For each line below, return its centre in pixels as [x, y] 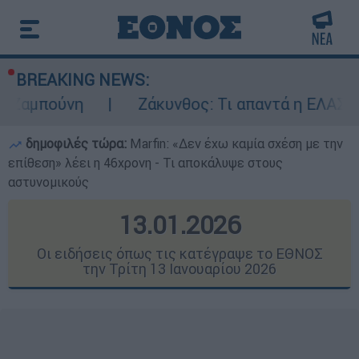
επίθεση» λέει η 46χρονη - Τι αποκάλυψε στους [145, 163]
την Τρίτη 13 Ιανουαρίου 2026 [179, 269]
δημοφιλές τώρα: [76, 143]
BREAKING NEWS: [83, 80]
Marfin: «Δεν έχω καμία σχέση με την [236, 143]
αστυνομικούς [48, 182]
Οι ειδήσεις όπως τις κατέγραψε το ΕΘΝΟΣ [179, 254]
